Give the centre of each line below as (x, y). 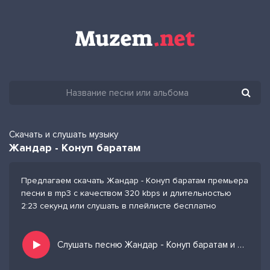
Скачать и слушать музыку (64, 134)
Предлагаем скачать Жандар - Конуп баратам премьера (135, 181)
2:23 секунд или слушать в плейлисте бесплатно (119, 206)
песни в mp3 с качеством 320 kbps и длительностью (126, 193)
